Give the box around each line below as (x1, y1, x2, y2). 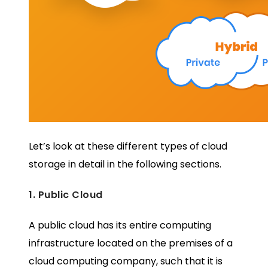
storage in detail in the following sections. (29, 157, 221, 171)
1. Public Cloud (29, 187, 103, 202)
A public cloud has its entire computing (29, 218, 211, 233)
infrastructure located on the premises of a (29, 236, 233, 251)
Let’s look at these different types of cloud (29, 139, 227, 153)
